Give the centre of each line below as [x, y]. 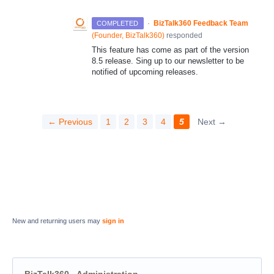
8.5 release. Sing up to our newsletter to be [168, 61]
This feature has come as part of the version [170, 50]
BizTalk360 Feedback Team [201, 23]
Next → [212, 121]
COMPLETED [118, 23]
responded [183, 35]
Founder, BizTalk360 [128, 35]
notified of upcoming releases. [145, 72]
